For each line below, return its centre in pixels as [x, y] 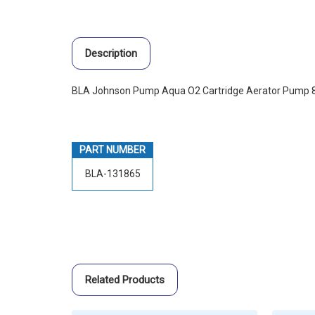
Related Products [124, 280]
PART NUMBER [112, 150]
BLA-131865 [112, 174]
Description [111, 54]
